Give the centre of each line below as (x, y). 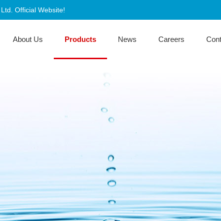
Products (80, 39)
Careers (171, 39)
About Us (28, 39)
